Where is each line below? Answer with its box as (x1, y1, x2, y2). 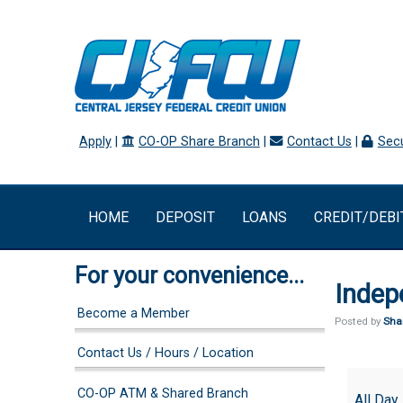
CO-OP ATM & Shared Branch (77, 385, 249, 401)
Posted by (335, 314, 383, 327)
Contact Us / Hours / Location (77, 345, 255, 362)
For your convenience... (74, 263, 304, 290)
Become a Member (77, 305, 191, 321)
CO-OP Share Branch (138, 134, 260, 150)
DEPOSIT (155, 208, 215, 226)
